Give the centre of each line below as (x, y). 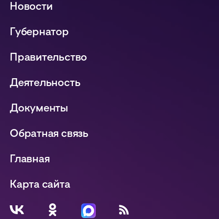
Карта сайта (40, 184)
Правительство (49, 57)
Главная (30, 158)
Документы (39, 108)
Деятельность (45, 82)
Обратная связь (49, 133)
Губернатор (39, 31)
